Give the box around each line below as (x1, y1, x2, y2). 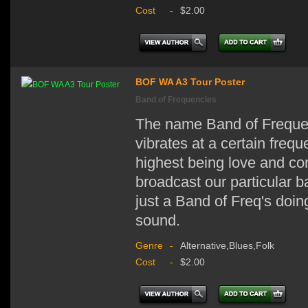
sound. (135, 211, 188, 229)
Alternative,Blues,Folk (180, 239, 274, 251)
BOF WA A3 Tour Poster (135, 76, 245, 87)
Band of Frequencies (135, 94, 217, 104)
